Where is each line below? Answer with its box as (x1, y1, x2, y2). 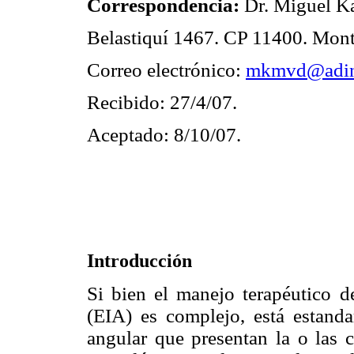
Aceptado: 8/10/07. (87, 124, 241, 146)
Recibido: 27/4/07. (87, 92, 237, 114)
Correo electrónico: (87, 59, 246, 81)
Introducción (87, 250, 192, 272)
